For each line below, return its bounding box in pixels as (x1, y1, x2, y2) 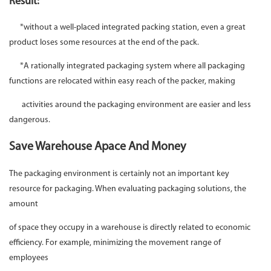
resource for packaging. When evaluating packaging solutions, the (9, 184, 246, 194)
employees (9, 253, 50, 263)
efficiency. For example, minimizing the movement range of (9, 238, 221, 248)
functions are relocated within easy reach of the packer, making (9, 77, 237, 87)
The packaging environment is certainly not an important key (9, 169, 229, 179)
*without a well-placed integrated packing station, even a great (9, 23, 246, 33)
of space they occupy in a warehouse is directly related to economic (9, 223, 250, 233)
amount (9, 200, 40, 209)
